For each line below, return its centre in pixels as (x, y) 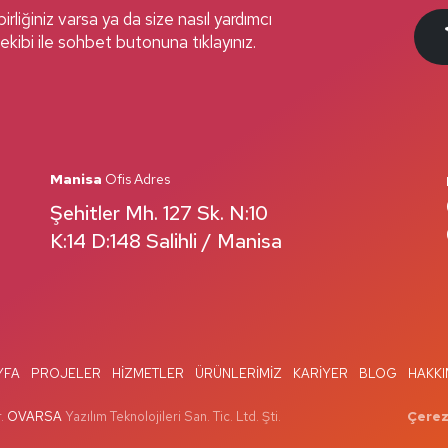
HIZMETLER (147, 374)
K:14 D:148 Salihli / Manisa (166, 241)
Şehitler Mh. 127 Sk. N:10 (159, 213)
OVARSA (34, 416)
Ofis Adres (136, 179)
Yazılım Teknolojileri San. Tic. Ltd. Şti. (173, 416)
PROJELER (65, 374)
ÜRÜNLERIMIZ (238, 374)
